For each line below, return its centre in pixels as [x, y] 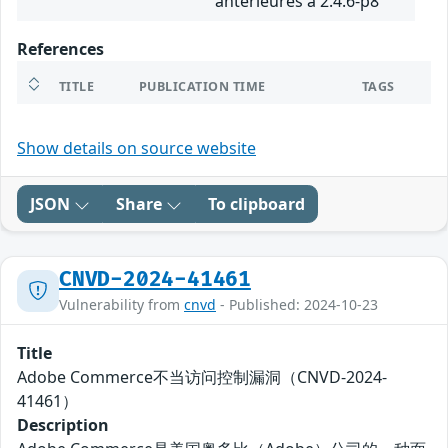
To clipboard [256, 204]
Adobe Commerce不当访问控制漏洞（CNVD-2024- [202, 377]
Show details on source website [136, 148]
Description [63, 425]
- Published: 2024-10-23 [297, 305]
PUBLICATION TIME [202, 87]
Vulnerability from [121, 305]
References [60, 49]
